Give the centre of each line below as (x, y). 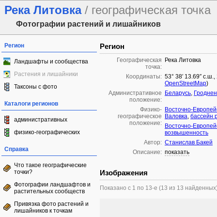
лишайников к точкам (43, 211)
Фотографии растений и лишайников (88, 24)
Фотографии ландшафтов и (52, 185)
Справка (16, 149)
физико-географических (47, 132)
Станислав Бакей (189, 142)
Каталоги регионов (31, 104)
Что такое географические (50, 165)
